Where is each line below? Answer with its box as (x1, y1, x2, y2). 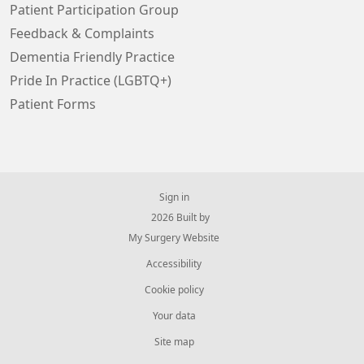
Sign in (158, 193, 189, 202)
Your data (152, 311, 196, 321)
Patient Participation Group (10, 3, 179, 16)
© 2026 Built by (138, 213, 210, 223)
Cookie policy (144, 285, 204, 295)
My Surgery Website (128, 233, 219, 243)
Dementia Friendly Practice (10, 50, 175, 63)
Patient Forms (10, 97, 96, 110)
